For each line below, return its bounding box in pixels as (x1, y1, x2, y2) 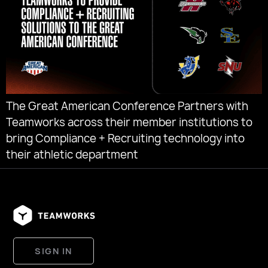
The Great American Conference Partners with (6, 99, 248, 114)
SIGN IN (35, 245, 72, 257)
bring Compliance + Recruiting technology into (6, 131, 245, 147)
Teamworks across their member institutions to (6, 115, 252, 130)
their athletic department (6, 147, 138, 163)
